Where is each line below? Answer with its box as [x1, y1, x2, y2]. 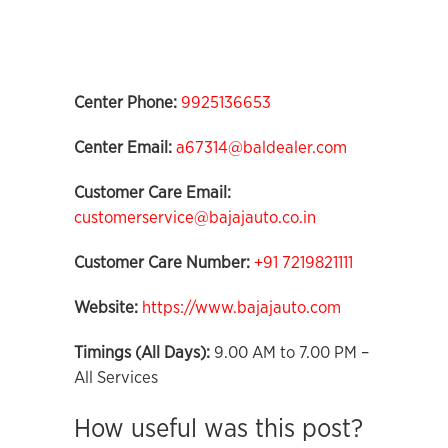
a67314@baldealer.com [176, 139, 347, 156]
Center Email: [74, 139, 172, 156]
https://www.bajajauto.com [142, 299, 341, 316]
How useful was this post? [74, 416, 363, 442]
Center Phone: [74, 94, 181, 111]
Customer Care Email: [74, 184, 231, 201]
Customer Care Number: [74, 254, 250, 271]
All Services [74, 369, 158, 386]
